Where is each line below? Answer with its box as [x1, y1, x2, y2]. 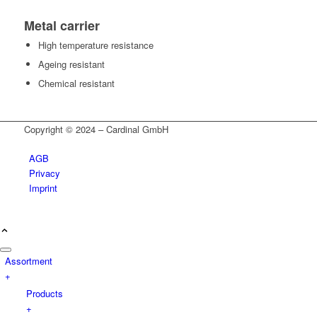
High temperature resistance [38, 38, 154, 52]
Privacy [28, 166, 60, 180]
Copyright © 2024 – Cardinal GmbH [23, 122, 168, 136]
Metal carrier [23, 16, 100, 35]
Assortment [5, 254, 52, 267]
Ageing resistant [38, 57, 105, 71]
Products [26, 287, 63, 300]
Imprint [28, 181, 57, 195]
